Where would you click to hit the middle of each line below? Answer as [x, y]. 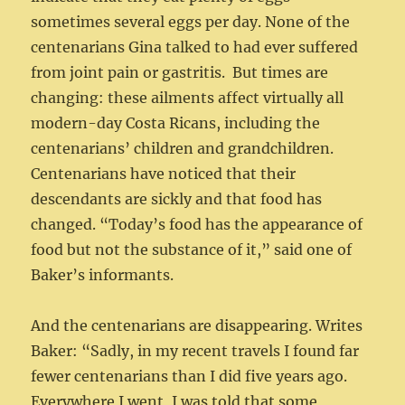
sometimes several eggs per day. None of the [191, 22]
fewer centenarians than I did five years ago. [189, 377]
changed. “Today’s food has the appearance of [197, 225]
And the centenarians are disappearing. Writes [197, 326]
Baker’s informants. [103, 275]
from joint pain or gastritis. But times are [180, 73]
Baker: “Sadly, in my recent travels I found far [195, 351]
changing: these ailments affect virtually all [188, 98]
